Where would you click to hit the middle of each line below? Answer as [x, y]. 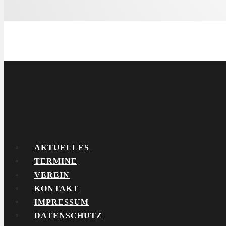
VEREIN [52, 175]
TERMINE [56, 161]
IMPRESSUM [62, 202]
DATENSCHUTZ [68, 216]
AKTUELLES [62, 148]
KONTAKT [56, 189]
